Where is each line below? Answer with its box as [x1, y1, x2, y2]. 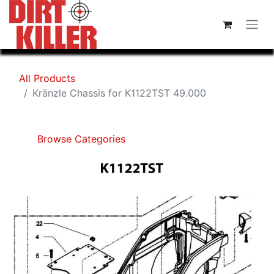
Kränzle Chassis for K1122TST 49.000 [32, 87, 206, 99]
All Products [19, 72, 75, 84]
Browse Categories [34, 133, 125, 145]
